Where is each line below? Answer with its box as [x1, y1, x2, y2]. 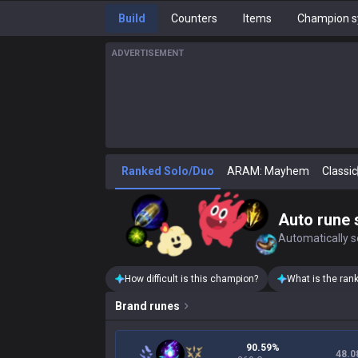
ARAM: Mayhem [227, 165, 309, 177]
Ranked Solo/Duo [121, 165, 214, 177]
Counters [171, 12, 217, 25]
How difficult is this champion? [125, 273, 258, 284]
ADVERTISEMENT [112, 48, 184, 58]
